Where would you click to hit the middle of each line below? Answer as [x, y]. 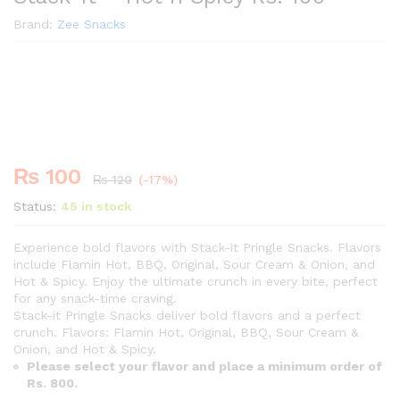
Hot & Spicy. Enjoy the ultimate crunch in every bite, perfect [196, 281]
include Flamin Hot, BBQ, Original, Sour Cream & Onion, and [194, 264]
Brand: [35, 24]
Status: [35, 206]
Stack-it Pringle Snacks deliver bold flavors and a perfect [187, 315]
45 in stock [96, 206]
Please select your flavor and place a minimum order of [204, 366]
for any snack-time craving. [95, 298]
